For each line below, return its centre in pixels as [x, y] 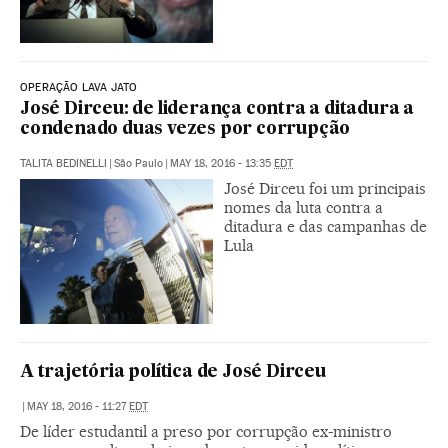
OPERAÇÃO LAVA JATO [79, 87]
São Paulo [138, 163]
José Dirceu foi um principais [325, 188]
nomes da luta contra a [303, 207]
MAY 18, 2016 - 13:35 [222, 163]
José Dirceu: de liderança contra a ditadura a [217, 109]
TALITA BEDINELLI [63, 163]
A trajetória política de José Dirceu [173, 372]
